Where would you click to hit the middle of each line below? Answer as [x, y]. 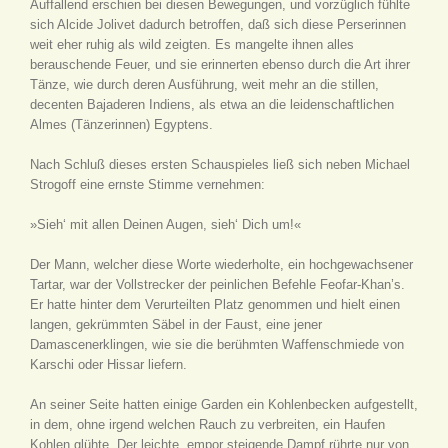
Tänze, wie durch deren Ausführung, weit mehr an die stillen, [204, 84]
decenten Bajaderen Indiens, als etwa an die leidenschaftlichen [212, 104]
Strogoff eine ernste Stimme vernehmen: [147, 184]
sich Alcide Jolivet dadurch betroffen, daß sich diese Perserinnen [218, 24]
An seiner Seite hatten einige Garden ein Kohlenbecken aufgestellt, [224, 404]
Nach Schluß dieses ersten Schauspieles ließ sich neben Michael [220, 164]
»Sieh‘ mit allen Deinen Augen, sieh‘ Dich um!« [165, 224]
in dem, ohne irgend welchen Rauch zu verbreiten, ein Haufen [207, 424]
